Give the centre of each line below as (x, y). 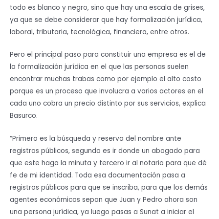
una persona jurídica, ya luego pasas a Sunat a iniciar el (102, 212)
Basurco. (24, 116)
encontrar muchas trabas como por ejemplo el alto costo (106, 79)
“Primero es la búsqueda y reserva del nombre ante (96, 139)
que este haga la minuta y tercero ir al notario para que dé (108, 163)
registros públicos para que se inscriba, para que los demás (109, 188)
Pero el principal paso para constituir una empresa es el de (108, 55)
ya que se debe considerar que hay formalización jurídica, (106, 20)
